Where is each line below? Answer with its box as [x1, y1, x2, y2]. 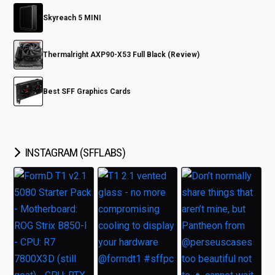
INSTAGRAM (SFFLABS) [24, 145, 126, 160]
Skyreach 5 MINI [43, 14, 102, 23]
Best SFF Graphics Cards [43, 87, 131, 96]
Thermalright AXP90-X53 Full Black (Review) [43, 50, 200, 60]
